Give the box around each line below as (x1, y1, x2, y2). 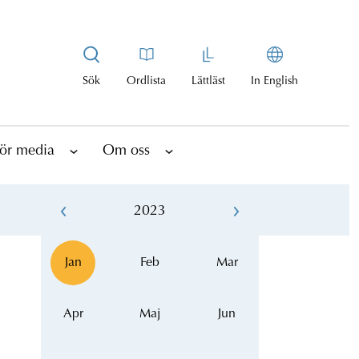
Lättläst (192, 75, 225, 87)
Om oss (103, 143, 150, 159)
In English (251, 75, 298, 87)
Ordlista (127, 75, 166, 87)
